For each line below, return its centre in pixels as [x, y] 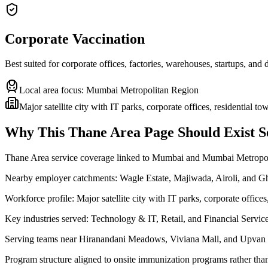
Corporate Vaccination [75, 39]
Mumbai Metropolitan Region [142, 90]
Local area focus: [53, 90]
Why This [36, 133]
